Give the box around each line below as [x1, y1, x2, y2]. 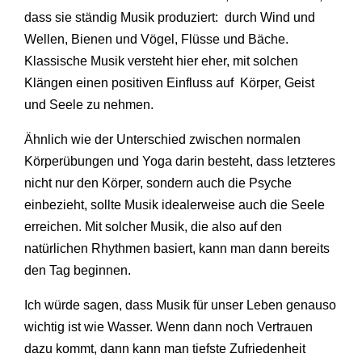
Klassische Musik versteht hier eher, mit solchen [24, 53, 298, 68]
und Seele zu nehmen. [24, 97, 154, 112]
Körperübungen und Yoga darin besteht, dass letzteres [24, 154, 335, 168]
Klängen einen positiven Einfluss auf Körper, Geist [24, 75, 314, 90]
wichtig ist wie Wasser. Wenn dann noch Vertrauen [24, 319, 313, 334]
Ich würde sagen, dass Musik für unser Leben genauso [24, 297, 336, 312]
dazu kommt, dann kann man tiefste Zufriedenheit [24, 341, 305, 356]
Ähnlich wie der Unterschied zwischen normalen [24, 132, 301, 146]
